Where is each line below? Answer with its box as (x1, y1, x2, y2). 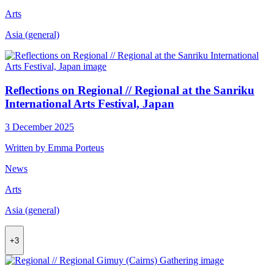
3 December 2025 (5, 122, 74, 133)
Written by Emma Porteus (5, 143, 104, 154)
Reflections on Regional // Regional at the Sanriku (5, 83, 254, 97)
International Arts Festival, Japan (5, 97, 174, 110)
